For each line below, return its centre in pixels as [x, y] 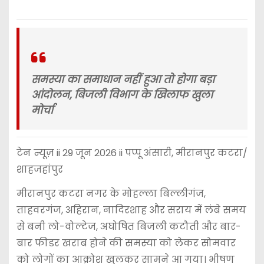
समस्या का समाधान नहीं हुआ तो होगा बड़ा [123, 79]
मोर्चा [42, 110]
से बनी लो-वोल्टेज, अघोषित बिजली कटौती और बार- [128, 226]
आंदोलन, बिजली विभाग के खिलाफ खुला [122, 95]
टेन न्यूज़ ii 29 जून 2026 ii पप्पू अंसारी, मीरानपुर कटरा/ [132, 153]
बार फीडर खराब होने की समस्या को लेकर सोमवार [126, 243]
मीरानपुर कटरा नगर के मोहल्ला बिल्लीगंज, [111, 193]
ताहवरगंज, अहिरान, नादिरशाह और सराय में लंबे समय [131, 210]
